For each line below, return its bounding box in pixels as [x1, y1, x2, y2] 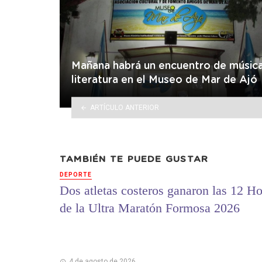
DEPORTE [60, 171, 92, 178]
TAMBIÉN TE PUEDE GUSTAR [60, 155, 209, 164]
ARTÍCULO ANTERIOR [89, 103, 159, 112]
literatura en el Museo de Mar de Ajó [71, 75, 257, 86]
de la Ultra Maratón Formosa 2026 [60, 201, 240, 215]
